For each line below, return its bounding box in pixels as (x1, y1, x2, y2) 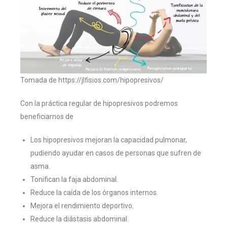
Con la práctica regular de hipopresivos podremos (20, 99, 178, 107)
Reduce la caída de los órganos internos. (30, 188, 158, 197)
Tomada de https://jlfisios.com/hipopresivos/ (20, 75, 164, 84)
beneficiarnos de (20, 112, 73, 121)
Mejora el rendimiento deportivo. (30, 201, 134, 210)
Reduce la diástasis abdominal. (30, 214, 129, 223)
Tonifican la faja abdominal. (30, 175, 118, 183)
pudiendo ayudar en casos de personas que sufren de (30, 148, 201, 157)
